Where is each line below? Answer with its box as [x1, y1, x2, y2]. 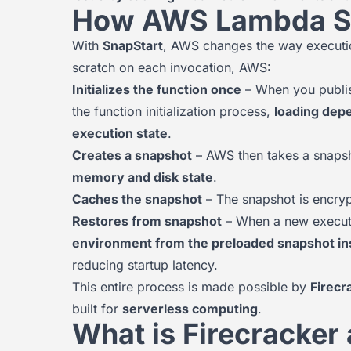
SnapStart [103, 38, 163, 53]
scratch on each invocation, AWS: [72, 60, 271, 75]
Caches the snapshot [72, 191, 202, 207]
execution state [72, 125, 168, 141]
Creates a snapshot [72, 147, 192, 163]
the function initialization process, [72, 103, 274, 119]
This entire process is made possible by [72, 279, 310, 295]
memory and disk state [72, 169, 213, 185]
